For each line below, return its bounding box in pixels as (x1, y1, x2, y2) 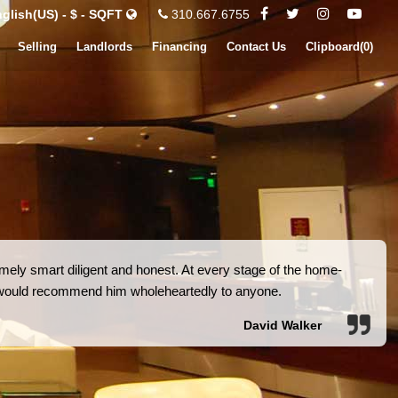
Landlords (76, 40, 132, 53)
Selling (18, 40, 57, 53)
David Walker (243, 318, 322, 332)
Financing (152, 40, 207, 53)
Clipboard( (306, 40, 363, 53)
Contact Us (227, 40, 286, 53)
